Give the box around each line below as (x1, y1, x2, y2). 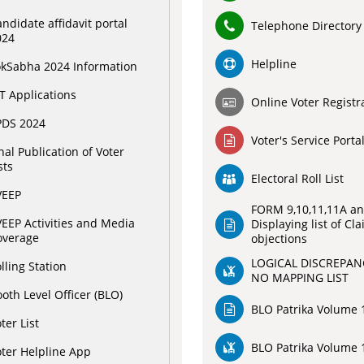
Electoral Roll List (250, 170, 344, 186)
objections (250, 231, 307, 246)
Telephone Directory (250, 17, 362, 33)
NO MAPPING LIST (250, 270, 349, 285)
